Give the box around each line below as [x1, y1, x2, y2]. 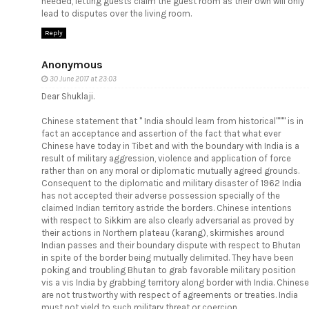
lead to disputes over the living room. [41, 8, 192, 19]
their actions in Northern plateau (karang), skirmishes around [41, 227, 284, 238]
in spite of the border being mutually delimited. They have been [41, 252, 294, 263]
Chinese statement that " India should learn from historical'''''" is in [41, 115, 303, 126]
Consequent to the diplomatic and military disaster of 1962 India [41, 177, 301, 188]
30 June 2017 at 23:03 [50, 74, 117, 83]
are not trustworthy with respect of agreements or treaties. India [41, 289, 298, 300]
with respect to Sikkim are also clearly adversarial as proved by [41, 215, 294, 226]
